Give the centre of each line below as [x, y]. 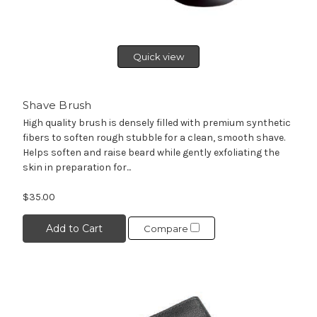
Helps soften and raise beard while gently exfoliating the [151, 152]
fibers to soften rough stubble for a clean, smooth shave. [154, 137]
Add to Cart [74, 228]
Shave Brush [57, 105]
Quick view [158, 56]
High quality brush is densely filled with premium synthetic [156, 122]
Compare [167, 229]
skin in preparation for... [76, 167]
